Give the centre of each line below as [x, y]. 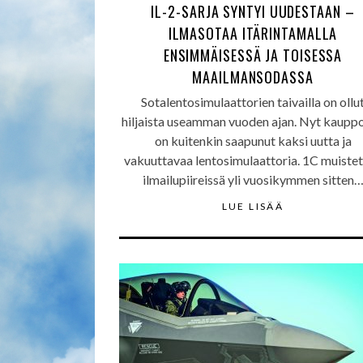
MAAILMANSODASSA [253, 77]
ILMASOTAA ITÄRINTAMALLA [253, 33]
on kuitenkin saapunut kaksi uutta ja [253, 141]
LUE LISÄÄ [253, 206]
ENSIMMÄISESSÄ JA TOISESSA [253, 55]
